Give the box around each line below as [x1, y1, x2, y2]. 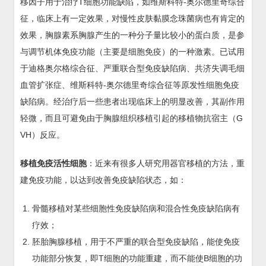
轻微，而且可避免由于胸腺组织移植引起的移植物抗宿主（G [20, 113, 243, 123]
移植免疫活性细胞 [20, 159, 87, 168]
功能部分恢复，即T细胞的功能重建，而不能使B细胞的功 [32, 254, 242, 263]
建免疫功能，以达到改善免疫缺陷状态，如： [20, 175, 186, 185]
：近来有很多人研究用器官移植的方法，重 [87, 159, 245, 168]
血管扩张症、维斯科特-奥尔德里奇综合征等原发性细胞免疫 [20, 80, 239, 90]
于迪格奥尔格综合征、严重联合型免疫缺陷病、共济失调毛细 [20, 64, 245, 73]
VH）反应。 [20, 130, 65, 140]
